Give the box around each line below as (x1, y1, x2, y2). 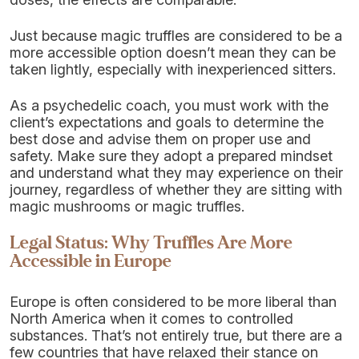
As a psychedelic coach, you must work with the (10, 97, 329, 114)
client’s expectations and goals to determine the (10, 114, 324, 131)
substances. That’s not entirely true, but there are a (10, 327, 342, 344)
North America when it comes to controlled (10, 310, 293, 327)
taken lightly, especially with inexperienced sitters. (10, 61, 336, 78)
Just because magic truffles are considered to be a (10, 27, 342, 44)
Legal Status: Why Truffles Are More (10, 231, 292, 255)
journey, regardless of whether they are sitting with (10, 181, 342, 198)
